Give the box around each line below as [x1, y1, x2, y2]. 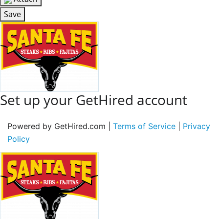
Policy [7, 133, 30, 144]
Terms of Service [113, 121, 175, 131]
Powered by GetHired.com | [7, 121, 113, 131]
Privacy [183, 121, 210, 131]
